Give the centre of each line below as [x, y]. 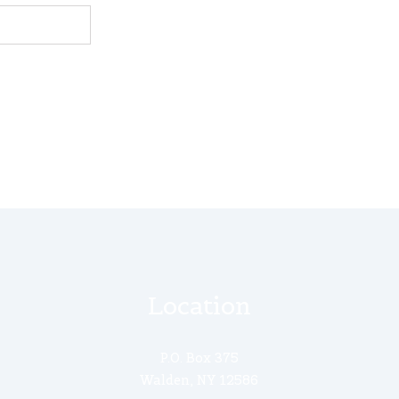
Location [199, 305]
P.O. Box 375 [199, 358]
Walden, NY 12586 [199, 380]
